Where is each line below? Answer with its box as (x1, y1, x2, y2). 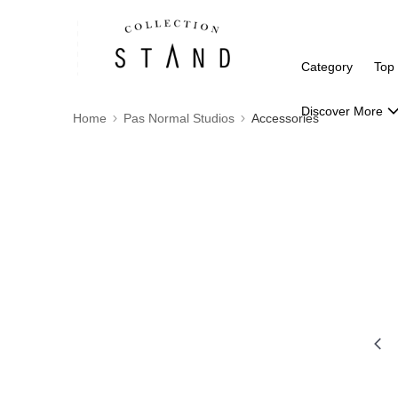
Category (301, 60, 354, 74)
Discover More (301, 104, 384, 118)
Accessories (251, 111, 319, 125)
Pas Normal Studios (123, 111, 235, 125)
